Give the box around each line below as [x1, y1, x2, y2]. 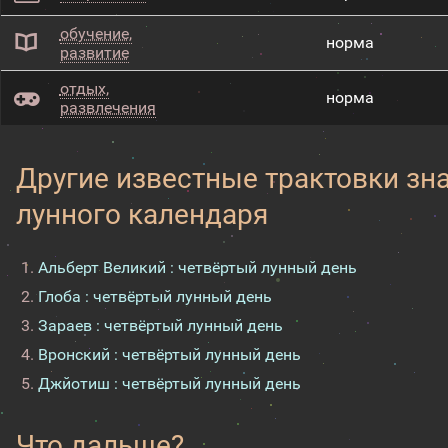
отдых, [59, 79, 109, 98]
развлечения [59, 98, 156, 117]
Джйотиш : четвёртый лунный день [38, 374, 302, 393]
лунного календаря [16, 198, 269, 231]
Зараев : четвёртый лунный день [38, 316, 284, 335]
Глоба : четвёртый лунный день [38, 287, 273, 306]
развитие [59, 43, 129, 62]
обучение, [59, 24, 132, 43]
